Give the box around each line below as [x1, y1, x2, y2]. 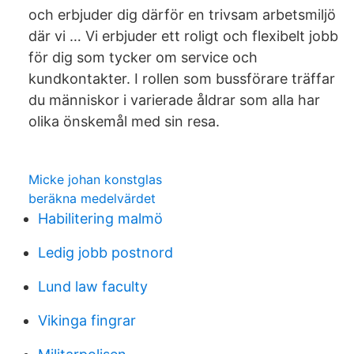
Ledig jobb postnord [38, 244, 173, 261]
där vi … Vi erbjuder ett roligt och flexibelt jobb [28, 28, 338, 44]
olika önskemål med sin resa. [28, 113, 220, 130]
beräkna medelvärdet [28, 190, 156, 206]
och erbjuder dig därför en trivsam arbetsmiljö [28, 6, 336, 23]
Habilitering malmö [38, 210, 163, 227]
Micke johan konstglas [28, 171, 162, 187]
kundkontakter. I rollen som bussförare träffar [28, 70, 335, 87]
